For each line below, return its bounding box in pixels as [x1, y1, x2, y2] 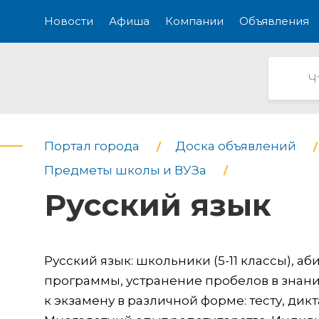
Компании [165, 14, 224, 28]
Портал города [44, 139, 140, 153]
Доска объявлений [175, 139, 296, 153]
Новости [44, 14, 93, 28]
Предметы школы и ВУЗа [44, 162, 206, 177]
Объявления [239, 14, 309, 28]
